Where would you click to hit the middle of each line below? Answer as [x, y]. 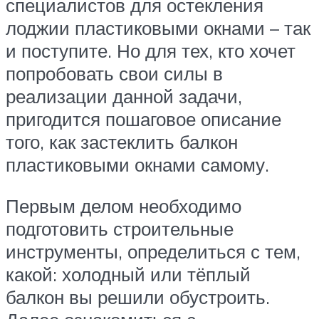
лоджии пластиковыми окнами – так [158, 28]
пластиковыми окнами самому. [137, 165]
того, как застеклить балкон [122, 142]
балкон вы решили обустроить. [138, 297]
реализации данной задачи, [124, 96]
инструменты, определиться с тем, [153, 251]
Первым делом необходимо [124, 205]
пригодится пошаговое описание [143, 119]
